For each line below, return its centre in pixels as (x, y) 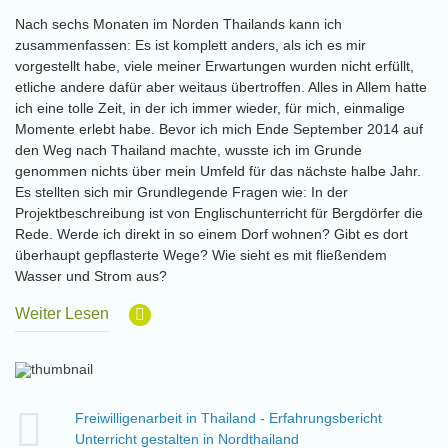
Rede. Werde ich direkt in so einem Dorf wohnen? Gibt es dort (211, 234)
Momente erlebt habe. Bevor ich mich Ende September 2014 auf (219, 129)
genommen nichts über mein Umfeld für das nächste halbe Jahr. (218, 171)
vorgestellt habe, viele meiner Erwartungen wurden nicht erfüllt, (214, 66)
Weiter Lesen (62, 313)
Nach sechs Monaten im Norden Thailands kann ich (178, 24)
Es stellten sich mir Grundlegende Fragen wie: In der (181, 192)
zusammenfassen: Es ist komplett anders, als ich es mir (190, 45)
